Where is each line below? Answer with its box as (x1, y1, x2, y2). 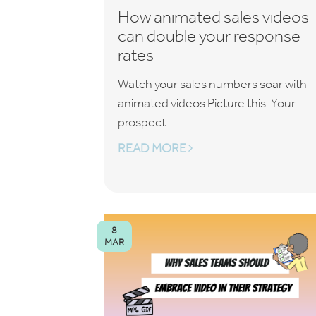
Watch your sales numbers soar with (118, 76, 307, 92)
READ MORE (118, 140, 188, 156)
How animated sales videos (118, 7, 309, 26)
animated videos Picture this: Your (118, 95, 296, 111)
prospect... (118, 114, 174, 130)
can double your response (118, 26, 300, 45)
